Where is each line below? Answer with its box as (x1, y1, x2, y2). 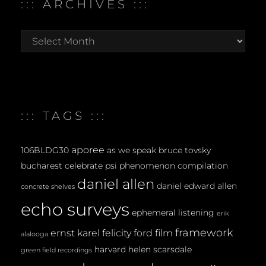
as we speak (107, 144, 156, 156)
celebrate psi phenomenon (65, 160, 175, 171)
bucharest (21, 160, 62, 171)
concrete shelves (21, 182, 75, 191)
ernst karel (50, 226, 100, 239)
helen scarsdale (128, 243, 192, 255)
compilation (178, 160, 228, 171)
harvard (94, 243, 126, 255)
